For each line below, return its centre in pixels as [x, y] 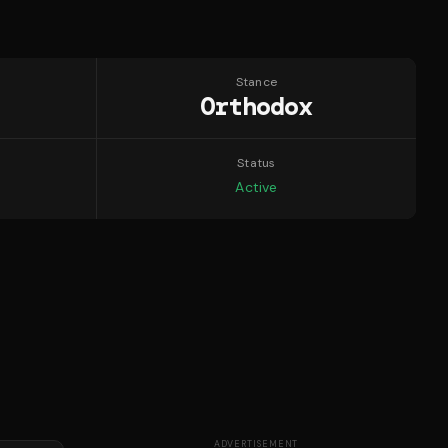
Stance [256, 82]
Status [256, 163]
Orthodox [256, 106]
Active [256, 187]
